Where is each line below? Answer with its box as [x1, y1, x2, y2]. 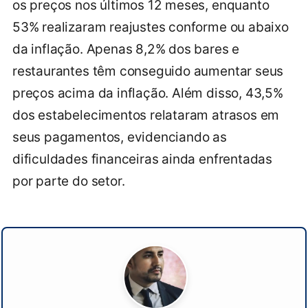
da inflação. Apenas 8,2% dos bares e [12, 41, 240, 57]
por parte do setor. [12, 173, 125, 189]
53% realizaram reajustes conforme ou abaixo [12, 19, 289, 35]
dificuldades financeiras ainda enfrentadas [12, 151, 273, 167]
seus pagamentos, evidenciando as [12, 129, 227, 145]
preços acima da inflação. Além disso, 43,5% [12, 85, 283, 101]
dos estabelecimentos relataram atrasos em [12, 107, 280, 123]
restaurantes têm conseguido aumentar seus [12, 63, 284, 79]
